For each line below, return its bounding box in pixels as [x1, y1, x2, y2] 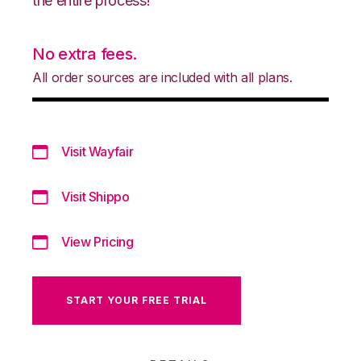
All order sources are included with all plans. [32, 68, 293, 85]
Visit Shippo [61, 188, 130, 205]
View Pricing [61, 233, 134, 250]
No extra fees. [32, 44, 137, 64]
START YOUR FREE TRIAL [66, 293, 207, 306]
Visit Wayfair [61, 143, 134, 160]
